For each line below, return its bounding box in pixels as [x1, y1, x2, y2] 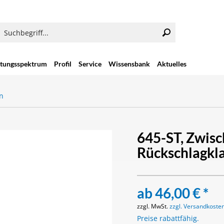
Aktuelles [157, 59, 186, 68]
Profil [54, 59, 71, 68]
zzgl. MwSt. [137, 202, 170, 210]
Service [78, 59, 101, 68]
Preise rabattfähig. [137, 213, 199, 223]
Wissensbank [108, 59, 150, 68]
